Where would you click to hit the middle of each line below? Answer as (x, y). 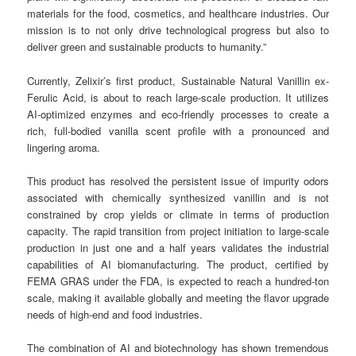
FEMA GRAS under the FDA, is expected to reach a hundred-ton (178, 281)
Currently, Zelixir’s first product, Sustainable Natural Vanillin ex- (178, 80)
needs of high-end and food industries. (115, 314)
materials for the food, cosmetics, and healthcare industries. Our (178, 14)
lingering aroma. (64, 147)
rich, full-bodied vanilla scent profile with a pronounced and (178, 130)
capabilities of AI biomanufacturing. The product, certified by (178, 264)
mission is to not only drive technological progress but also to (178, 30)
